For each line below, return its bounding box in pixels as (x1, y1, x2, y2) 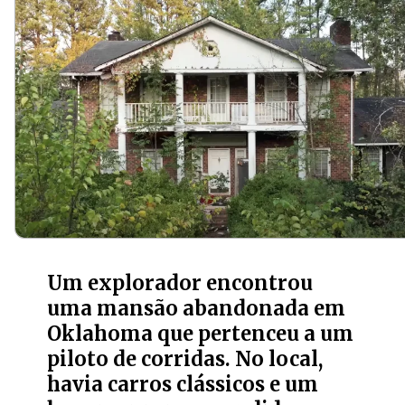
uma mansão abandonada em (47, 296, 346, 321)
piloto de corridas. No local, (47, 346, 324, 372)
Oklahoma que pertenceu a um (47, 321, 354, 346)
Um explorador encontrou (47, 270, 314, 296)
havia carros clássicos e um (47, 372, 319, 397)
